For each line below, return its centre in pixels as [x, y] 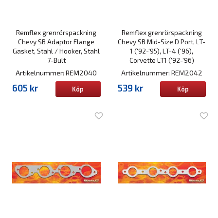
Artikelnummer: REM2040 [56, 73]
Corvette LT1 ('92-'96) [162, 60]
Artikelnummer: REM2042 [162, 73]
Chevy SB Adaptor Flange [56, 42]
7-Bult [56, 60]
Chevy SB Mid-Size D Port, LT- [162, 42]
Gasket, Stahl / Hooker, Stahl [56, 51]
